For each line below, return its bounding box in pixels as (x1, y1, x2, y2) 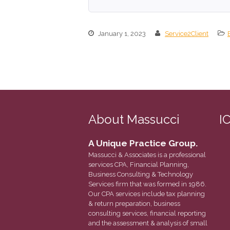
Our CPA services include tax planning (88, 190, 205, 198)
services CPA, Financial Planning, (88, 161, 189, 169)
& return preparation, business (88, 200, 180, 208)
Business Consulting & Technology (88, 170, 193, 179)
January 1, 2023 (97, 29, 146, 37)
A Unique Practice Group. (88, 138, 198, 149)
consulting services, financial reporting (88, 209, 206, 218)
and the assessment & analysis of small (88, 219, 207, 227)
